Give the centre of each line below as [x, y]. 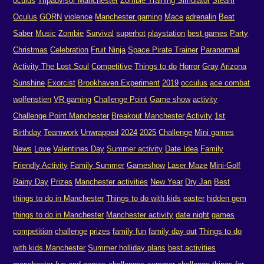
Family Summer [98, 165]
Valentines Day [79, 149]
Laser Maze [188, 165]
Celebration [70, 50]
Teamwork [61, 132]
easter [194, 198]
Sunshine [29, 83]
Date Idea [182, 149]
